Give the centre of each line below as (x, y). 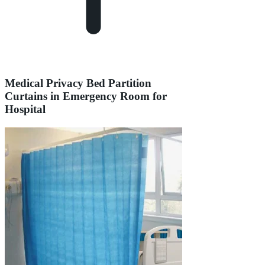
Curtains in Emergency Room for (86, 96)
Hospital (25, 109)
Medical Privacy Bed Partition (78, 83)
